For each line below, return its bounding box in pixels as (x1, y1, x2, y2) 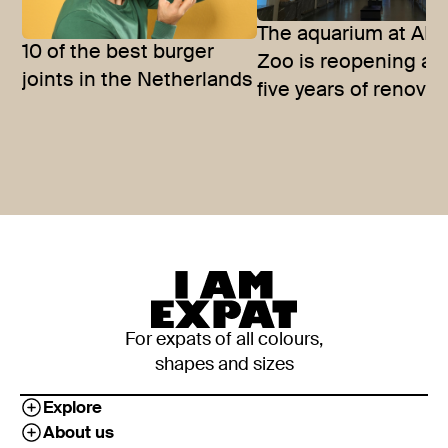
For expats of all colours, (125, 330, 323, 349)
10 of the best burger (22, 42, 215, 63)
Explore (43, 399, 102, 417)
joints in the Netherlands (22, 70, 254, 91)
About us (43, 424, 114, 442)
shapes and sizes (154, 355, 294, 374)
